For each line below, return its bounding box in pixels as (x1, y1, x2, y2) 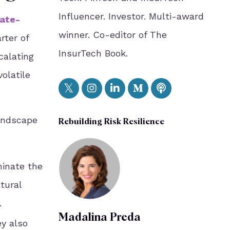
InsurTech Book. (58, 48, 128, 59)
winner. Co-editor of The (58, 29, 167, 40)
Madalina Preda (58, 213, 141, 223)
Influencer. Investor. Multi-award (58, 11, 204, 22)
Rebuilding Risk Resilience (58, 118, 164, 126)
